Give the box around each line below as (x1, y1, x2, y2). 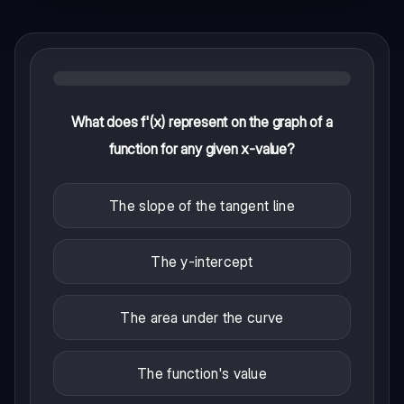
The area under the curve (120, 308, 284, 327)
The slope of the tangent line (109, 197, 295, 216)
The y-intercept (151, 252, 253, 271)
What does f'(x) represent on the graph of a (71, 113, 333, 132)
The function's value (137, 364, 267, 383)
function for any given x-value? (109, 140, 295, 159)
